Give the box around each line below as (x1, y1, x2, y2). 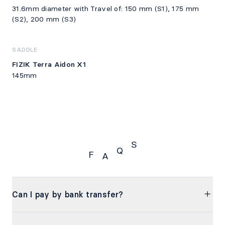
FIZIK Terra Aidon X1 (12, 60, 86, 69)
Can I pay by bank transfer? (12, 190, 124, 200)
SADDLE (12, 46, 38, 54)
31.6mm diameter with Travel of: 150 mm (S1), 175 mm (12, 4, 199, 13)
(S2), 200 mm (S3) (12, 15, 76, 24)
